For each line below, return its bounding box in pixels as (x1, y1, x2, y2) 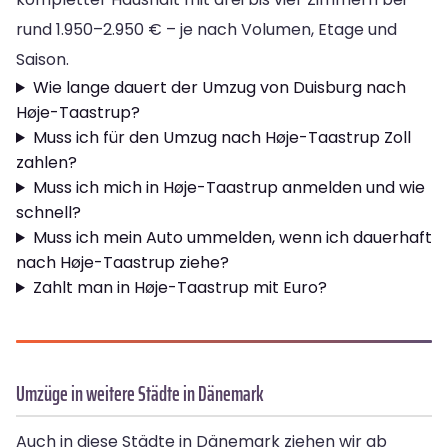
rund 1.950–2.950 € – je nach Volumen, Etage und (16, 17, 397, 41)
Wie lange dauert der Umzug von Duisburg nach (32, 75, 406, 99)
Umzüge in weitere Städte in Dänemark (16, 376, 264, 410)
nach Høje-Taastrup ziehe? (16, 250, 229, 274)
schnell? (16, 200, 81, 224)
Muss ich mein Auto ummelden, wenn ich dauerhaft (32, 225, 432, 249)
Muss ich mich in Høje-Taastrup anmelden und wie (32, 175, 425, 199)
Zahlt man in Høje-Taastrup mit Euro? (32, 275, 327, 299)
